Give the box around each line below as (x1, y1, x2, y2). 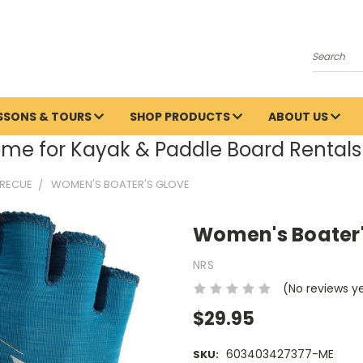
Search (312, 54, 352, 71)
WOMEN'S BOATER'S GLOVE (51, 177, 190, 192)
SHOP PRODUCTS (130, 109, 233, 125)
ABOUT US (268, 109, 331, 125)
